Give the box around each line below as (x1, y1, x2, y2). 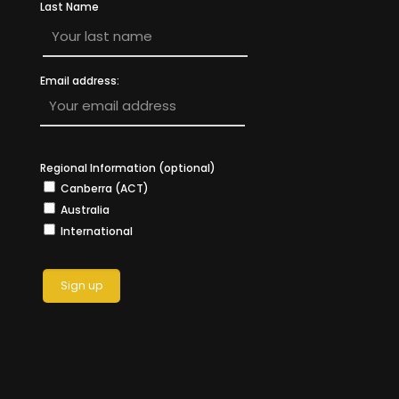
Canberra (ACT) (61, 181, 149, 196)
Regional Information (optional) (40, 160, 216, 175)
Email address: (40, 73, 119, 88)
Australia (61, 202, 110, 217)
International (61, 224, 133, 239)
